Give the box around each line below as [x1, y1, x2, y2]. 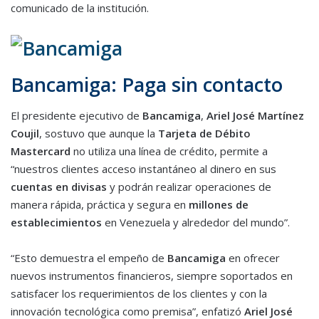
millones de [189, 197, 249, 212]
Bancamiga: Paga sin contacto [11, 70, 283, 98]
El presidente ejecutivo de [11, 108, 142, 123]
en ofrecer [226, 251, 280, 266]
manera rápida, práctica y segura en [11, 197, 189, 212]
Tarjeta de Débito [158, 126, 251, 141]
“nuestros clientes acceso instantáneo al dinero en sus [11, 162, 276, 177]
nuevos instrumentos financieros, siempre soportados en [11, 268, 293, 283]
